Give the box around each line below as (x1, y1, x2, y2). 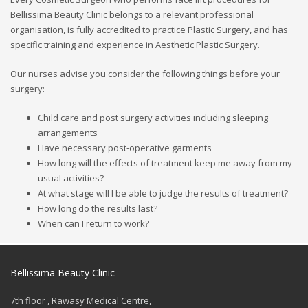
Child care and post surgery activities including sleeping (38, 111, 268, 124)
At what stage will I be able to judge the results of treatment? (38, 186, 288, 199)
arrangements (38, 126, 98, 139)
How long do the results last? (38, 201, 157, 214)
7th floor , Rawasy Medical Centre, (10, 294, 151, 307)
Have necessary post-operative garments (38, 141, 212, 154)
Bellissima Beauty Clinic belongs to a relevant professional (10, 8, 254, 21)
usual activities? (38, 171, 104, 184)
